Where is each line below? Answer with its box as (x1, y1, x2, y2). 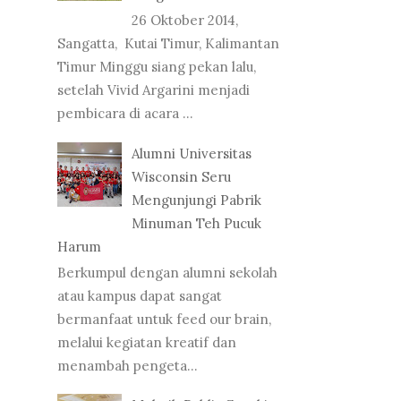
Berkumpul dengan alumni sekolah (57, 263, 277, 281)
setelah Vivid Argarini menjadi (57, 81, 250, 99)
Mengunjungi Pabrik (132, 191, 261, 209)
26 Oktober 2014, (132, 12, 238, 30)
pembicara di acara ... (57, 105, 193, 123)
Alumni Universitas (132, 144, 252, 162)
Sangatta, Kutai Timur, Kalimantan (57, 35, 279, 53)
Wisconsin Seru (132, 167, 231, 185)
